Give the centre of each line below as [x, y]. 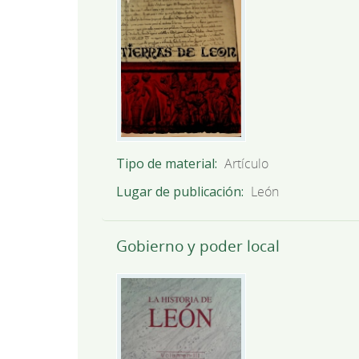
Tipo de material [165, 164]
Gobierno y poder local [198, 246]
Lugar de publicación [178, 192]
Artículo [247, 164]
